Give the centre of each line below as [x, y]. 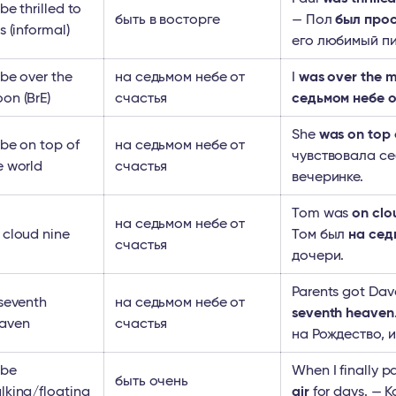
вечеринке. [328, 177]
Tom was [322, 213]
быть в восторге [168, 19]
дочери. [318, 255]
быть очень [152, 381]
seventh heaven [343, 313]
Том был [320, 234]
